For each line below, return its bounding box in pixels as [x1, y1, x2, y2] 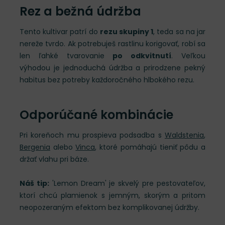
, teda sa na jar [153, 27, 206, 37]
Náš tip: [20, 178, 49, 188]
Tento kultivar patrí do [20, 27, 100, 37]
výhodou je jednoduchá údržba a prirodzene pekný [20, 63, 205, 73]
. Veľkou [171, 51, 206, 61]
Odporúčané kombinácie [20, 106, 173, 123]
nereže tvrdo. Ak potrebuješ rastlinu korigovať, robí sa [20, 39, 205, 49]
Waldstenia [165, 130, 204, 140]
